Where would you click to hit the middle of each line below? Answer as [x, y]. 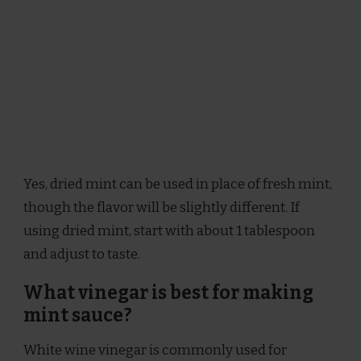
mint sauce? [78, 315]
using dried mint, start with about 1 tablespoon [169, 230]
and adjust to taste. [82, 254]
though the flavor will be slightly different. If [162, 207]
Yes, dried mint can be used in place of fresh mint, [178, 184]
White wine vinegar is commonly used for [155, 351]
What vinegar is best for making [168, 293]
